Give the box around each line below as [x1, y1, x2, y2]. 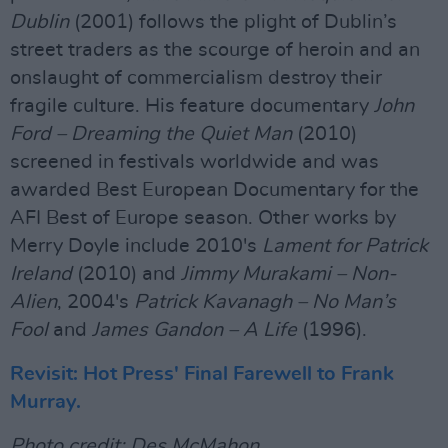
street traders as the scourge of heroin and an [10, 39, 420, 60]
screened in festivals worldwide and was [10, 151, 379, 172]
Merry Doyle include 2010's [10, 235, 262, 256]
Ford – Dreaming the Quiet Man [10, 123, 292, 144]
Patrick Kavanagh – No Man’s [134, 291, 396, 312]
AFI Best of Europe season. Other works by [10, 207, 396, 228]
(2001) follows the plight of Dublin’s [69, 11, 397, 32]
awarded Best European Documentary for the [10, 179, 419, 200]
